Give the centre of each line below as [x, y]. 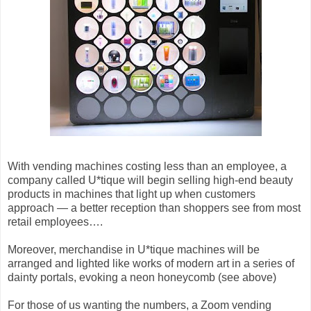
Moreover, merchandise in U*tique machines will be [134, 249]
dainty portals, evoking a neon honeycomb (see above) [142, 277]
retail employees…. [55, 221]
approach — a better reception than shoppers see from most [154, 208]
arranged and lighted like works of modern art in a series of [151, 263]
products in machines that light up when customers [132, 194]
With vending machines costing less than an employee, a [147, 166]
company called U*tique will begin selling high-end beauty [150, 180]
